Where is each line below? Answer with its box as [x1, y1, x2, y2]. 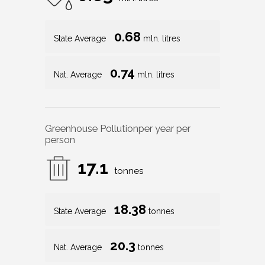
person [45, 134, 75, 146]
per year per [138, 123, 190, 135]
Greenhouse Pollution [45, 123, 138, 135]
